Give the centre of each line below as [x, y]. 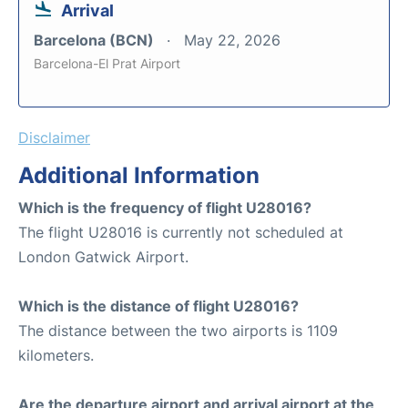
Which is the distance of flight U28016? [158, 306]
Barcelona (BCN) [96, 40]
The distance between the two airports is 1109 [178, 331]
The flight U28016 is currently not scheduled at [181, 232]
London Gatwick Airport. [103, 257]
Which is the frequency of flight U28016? [165, 208]
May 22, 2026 [232, 40]
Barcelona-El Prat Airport [107, 63]
